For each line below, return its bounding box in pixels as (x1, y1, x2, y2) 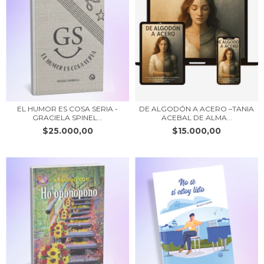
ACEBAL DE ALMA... (161, 113, 232, 122)
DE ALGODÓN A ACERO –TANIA (139, 104, 254, 113)
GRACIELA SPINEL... (32, 113, 103, 122)
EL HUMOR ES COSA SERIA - (17, 104, 118, 113)
